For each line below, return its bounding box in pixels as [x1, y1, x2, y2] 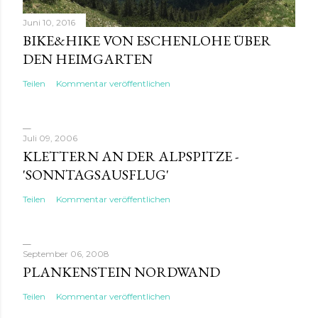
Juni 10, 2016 [23, 16, 75, 28]
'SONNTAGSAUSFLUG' [23, 165, 169, 184]
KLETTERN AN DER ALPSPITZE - [23, 146, 238, 165]
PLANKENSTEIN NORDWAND [23, 262, 220, 281]
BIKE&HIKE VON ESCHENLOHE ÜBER [23, 31, 271, 50]
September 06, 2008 [23, 248, 109, 259]
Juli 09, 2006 [23, 132, 77, 143]
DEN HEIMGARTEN [23, 49, 153, 68]
